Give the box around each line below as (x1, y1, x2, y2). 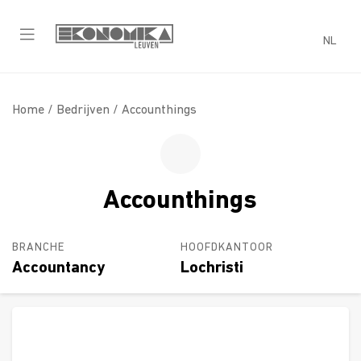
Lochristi (180, 259, 243, 276)
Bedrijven (56, 103, 110, 117)
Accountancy (12, 259, 105, 276)
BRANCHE (12, 241, 64, 254)
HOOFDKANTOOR (180, 241, 273, 254)
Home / (12, 103, 56, 117)
